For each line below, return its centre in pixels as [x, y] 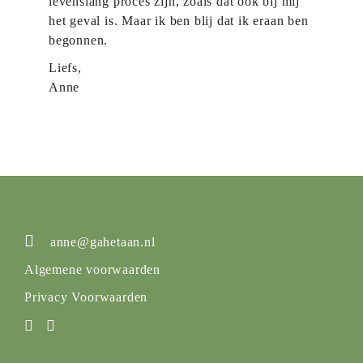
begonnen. [79, 40]
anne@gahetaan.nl [101, 241]
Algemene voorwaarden [92, 269]
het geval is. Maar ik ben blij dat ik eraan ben [179, 20]
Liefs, [65, 67]
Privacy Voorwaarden [86, 297]
